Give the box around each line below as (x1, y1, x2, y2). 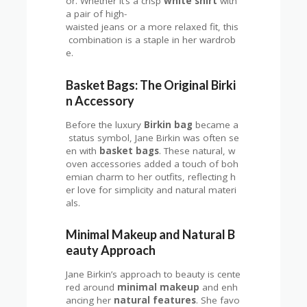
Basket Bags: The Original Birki (66, 77, 236, 93)
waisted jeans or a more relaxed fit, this (66, 21, 239, 34)
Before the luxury (66, 118, 145, 131)
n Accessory (66, 93, 135, 108)
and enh (199, 281, 238, 294)
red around (66, 281, 118, 294)
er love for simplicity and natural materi (66, 183, 237, 196)
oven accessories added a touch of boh (66, 157, 239, 170)
